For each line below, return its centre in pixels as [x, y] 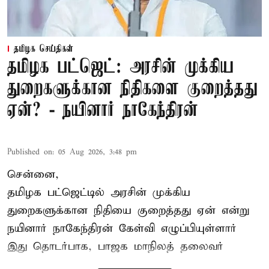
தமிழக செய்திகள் [44, 49]
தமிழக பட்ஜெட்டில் [56, 192]
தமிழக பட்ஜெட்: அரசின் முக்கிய [121, 67]
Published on [30, 152]
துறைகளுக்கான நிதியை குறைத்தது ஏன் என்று [128, 210]
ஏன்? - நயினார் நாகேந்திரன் [103, 110]
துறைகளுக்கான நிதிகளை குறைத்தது [132, 89]
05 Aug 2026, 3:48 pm [98, 152]
